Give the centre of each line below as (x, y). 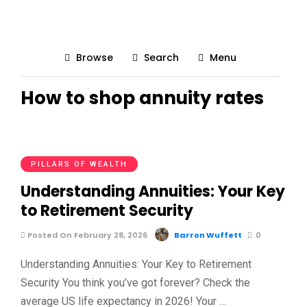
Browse (94, 58)
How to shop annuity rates (142, 98)
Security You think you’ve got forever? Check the (135, 283)
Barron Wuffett (208, 235)
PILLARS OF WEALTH (79, 164)
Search (161, 58)
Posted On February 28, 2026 (86, 235)
